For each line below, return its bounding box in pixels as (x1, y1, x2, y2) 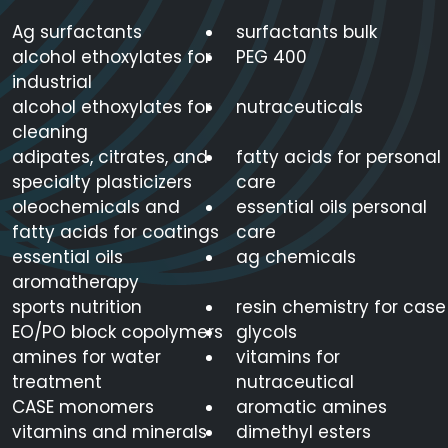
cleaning (12, 120, 88, 145)
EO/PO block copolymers (12, 320, 223, 345)
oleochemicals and (12, 195, 180, 220)
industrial (12, 70, 92, 95)
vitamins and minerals (12, 420, 207, 445)
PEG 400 (236, 45, 307, 70)
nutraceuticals (236, 95, 363, 120)
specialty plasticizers (12, 170, 192, 195)
